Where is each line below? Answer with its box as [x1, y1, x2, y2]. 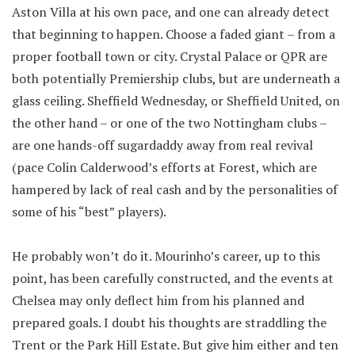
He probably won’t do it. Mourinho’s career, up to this [12, 247, 320, 265]
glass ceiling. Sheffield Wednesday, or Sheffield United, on [12, 92, 340, 109]
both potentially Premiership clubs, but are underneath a [12, 70, 340, 87]
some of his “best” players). [12, 203, 166, 220]
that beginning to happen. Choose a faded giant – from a [12, 25, 335, 43]
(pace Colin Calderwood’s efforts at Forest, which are [12, 158, 317, 176]
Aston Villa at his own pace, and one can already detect [12, 3, 330, 21]
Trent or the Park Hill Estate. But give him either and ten [12, 336, 338, 353]
